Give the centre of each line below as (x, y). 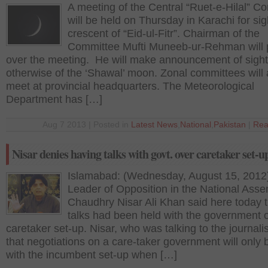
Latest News (154, 125)
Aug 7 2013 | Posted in (87, 125)
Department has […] (54, 99)
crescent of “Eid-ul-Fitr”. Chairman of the (164, 33)
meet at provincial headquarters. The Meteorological (130, 86)
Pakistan (230, 125)
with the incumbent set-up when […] (92, 255)
